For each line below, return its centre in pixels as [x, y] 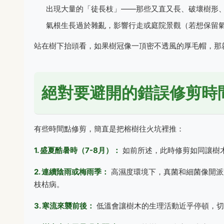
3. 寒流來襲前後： [64, 206]
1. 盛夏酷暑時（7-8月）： [77, 150]
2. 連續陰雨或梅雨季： [71, 172]
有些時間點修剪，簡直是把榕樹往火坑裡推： [109, 129]
